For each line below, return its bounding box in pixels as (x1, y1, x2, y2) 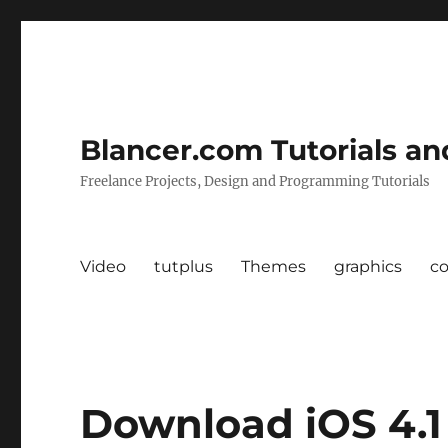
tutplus (154, 256, 214, 276)
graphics (334, 256, 403, 276)
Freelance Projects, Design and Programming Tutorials (80, 173, 431, 190)
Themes (241, 256, 307, 276)
